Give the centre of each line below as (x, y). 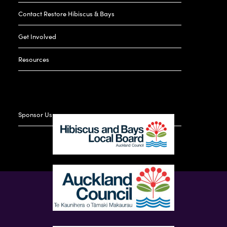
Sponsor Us (35, 115)
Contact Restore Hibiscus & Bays (66, 13)
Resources (33, 59)
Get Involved (37, 36)
